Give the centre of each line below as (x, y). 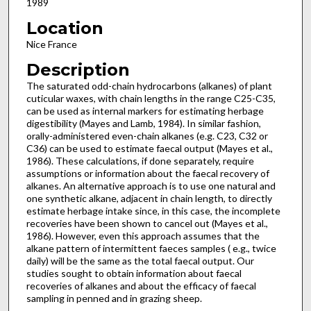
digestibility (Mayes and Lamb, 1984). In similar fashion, (143, 123)
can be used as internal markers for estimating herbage (145, 110)
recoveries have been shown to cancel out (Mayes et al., (147, 223)
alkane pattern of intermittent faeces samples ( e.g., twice (151, 248)
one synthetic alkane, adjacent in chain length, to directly (149, 198)
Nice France (51, 44)
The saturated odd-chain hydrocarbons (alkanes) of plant (149, 85)
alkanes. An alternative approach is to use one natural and (151, 185)
